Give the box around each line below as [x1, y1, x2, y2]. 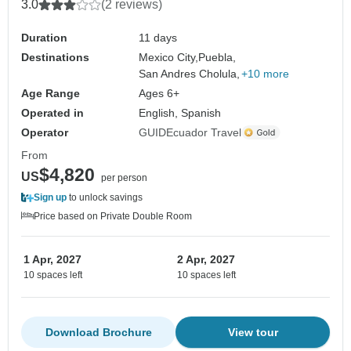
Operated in [21, 106, 84, 119]
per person [101, 172, 147, 183]
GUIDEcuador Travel [139, 125, 242, 139]
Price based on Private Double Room [34, 210, 192, 222]
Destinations [21, 50, 89, 63]
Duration [21, 31, 67, 44]
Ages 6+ [139, 86, 180, 100]
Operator [21, 125, 68, 139]
